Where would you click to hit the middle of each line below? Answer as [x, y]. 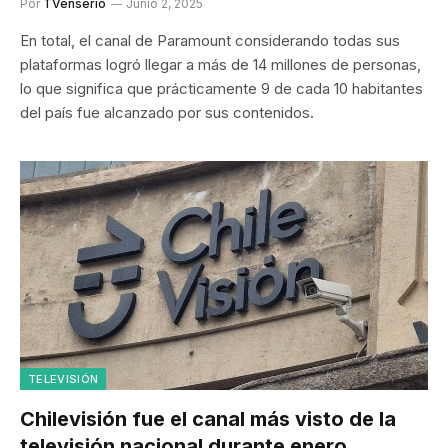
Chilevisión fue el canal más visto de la [208, 419]
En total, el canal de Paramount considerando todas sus [210, 40]
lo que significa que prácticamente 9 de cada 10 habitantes [221, 88]
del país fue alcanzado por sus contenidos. [167, 112]
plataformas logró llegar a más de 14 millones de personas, [220, 64]
